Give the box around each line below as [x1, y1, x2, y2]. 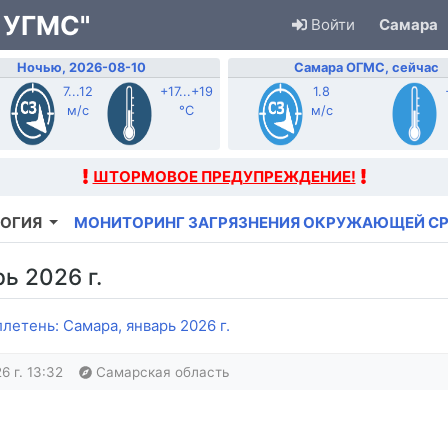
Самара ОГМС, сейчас [293, 60, 439, 76]
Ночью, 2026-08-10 [17, 60, 147, 76]
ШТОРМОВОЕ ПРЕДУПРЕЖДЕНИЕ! [92, 167, 356, 187]
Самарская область [92, 364, 229, 381]
